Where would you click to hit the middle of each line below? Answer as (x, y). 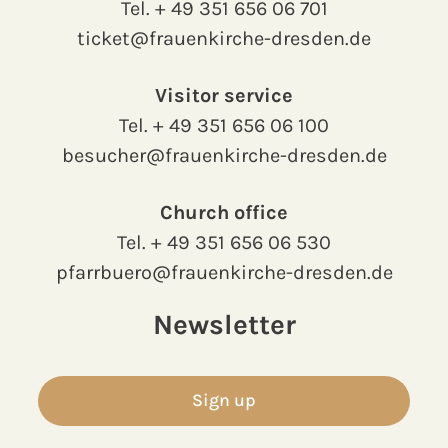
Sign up (224, 400)
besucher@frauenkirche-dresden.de (224, 156)
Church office (224, 212)
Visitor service (224, 96)
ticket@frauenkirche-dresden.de (224, 39)
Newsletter (224, 324)
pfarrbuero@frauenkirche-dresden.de (224, 272)
